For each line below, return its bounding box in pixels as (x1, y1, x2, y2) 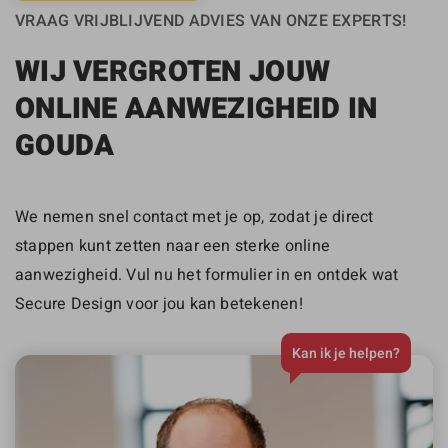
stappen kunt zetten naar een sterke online (15, 233, 331, 256)
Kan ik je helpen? (292, 342, 400, 363)
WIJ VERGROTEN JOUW (15, 50, 331, 93)
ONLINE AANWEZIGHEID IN (15, 87, 378, 130)
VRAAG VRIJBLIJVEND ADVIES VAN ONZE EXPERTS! (15, 8, 407, 32)
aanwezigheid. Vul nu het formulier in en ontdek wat (15, 262, 399, 285)
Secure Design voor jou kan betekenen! (15, 291, 303, 314)
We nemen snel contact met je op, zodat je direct (15, 204, 374, 227)
